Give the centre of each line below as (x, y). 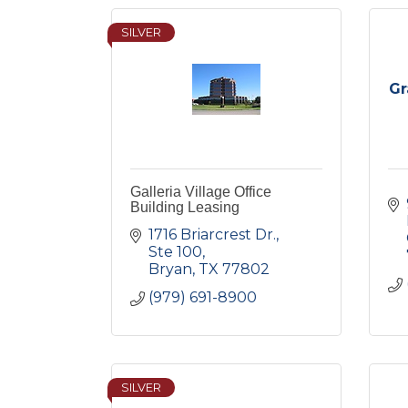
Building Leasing (185, 207)
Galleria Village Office (201, 192)
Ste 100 (175, 252)
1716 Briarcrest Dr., (214, 235)
